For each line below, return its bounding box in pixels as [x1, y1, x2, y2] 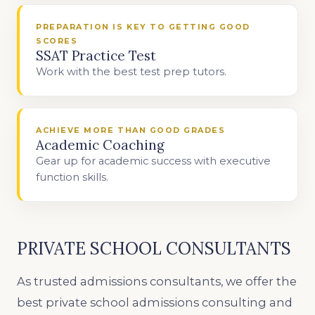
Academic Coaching [36, 136, 165, 154]
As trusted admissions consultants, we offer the [17, 274, 297, 288]
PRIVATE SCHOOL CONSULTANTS [17, 237, 291, 259]
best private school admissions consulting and [17, 295, 292, 309]
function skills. [36, 171, 109, 184]
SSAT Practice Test [36, 47, 157, 65]
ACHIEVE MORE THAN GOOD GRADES [36, 125, 226, 136]
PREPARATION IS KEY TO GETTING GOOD [36, 22, 250, 32]
